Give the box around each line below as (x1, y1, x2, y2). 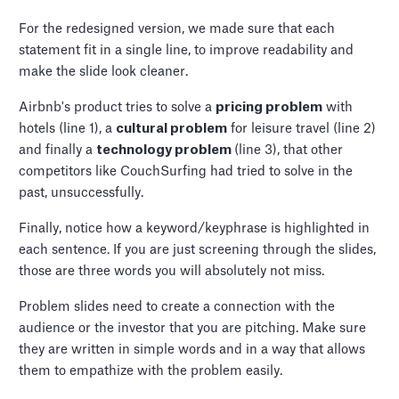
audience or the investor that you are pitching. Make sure (19, 321, 367, 335)
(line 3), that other (234, 142, 344, 157)
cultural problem (116, 121, 228, 135)
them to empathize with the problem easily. (19, 363, 283, 378)
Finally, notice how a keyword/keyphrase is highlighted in (19, 221, 370, 235)
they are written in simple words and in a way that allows (19, 342, 366, 356)
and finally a (19, 142, 97, 157)
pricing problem (216, 100, 323, 114)
